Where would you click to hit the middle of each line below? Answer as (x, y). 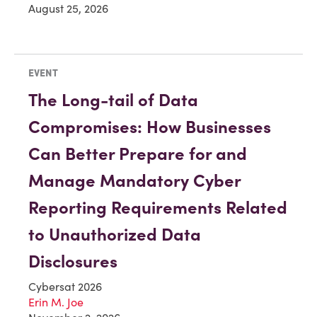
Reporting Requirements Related (158, 208)
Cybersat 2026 (65, 287)
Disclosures (73, 262)
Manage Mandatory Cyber (134, 181)
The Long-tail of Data (113, 100)
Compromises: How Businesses (150, 127)
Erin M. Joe (56, 302)
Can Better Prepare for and (138, 154)
